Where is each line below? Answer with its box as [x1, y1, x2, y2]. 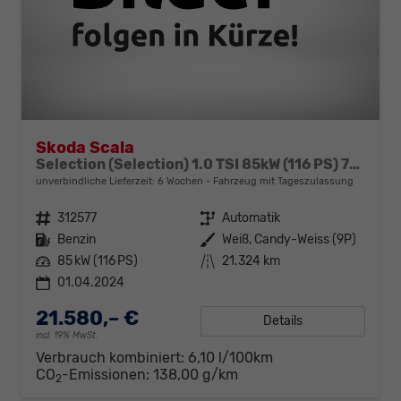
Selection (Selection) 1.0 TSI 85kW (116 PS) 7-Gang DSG [349, 155, 360, 173]
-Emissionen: [62, 365, 153, 383]
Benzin [57, 231, 96, 247]
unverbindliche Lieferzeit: [36, 175, 158, 187]
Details [263, 312, 303, 328]
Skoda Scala [36, 137, 134, 158]
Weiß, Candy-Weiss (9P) [222, 231, 356, 247]
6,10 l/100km [188, 348, 273, 366]
